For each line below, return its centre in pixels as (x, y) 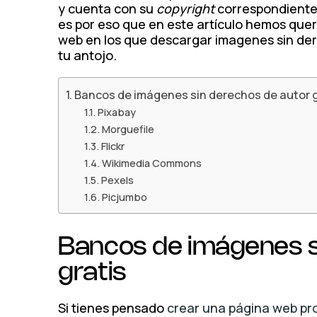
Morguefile (128, 129)
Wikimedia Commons (151, 163)
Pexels (117, 180)
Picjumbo (124, 197)
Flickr (113, 146)
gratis (92, 273)
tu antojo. (88, 55)
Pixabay (116, 112)
